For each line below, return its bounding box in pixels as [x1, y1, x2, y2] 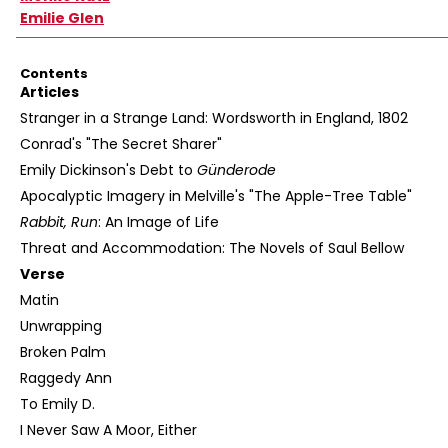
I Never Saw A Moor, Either [20, 420, 197, 441]
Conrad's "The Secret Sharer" [20, 134, 222, 155]
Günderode [197, 160, 276, 181]
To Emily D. [20, 394, 95, 415]
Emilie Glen [20, 8, 104, 29]
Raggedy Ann [20, 368, 112, 389]
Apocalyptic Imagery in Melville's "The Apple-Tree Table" [20, 186, 412, 207]
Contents [20, 64, 88, 84]
